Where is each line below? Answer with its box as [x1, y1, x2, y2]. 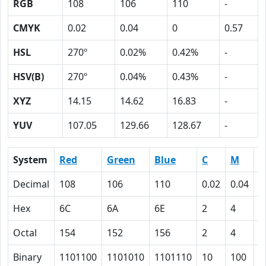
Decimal [13, 178, 49, 191]
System [13, 153, 47, 166]
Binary [13, 251, 42, 264]
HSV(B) [13, 70, 44, 83]
